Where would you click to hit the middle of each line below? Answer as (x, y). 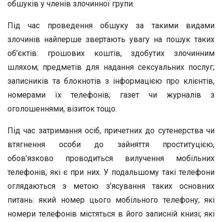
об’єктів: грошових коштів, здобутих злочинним (111, 53)
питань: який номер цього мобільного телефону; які (111, 200)
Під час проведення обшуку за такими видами (111, 26)
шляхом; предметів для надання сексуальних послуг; (111, 67)
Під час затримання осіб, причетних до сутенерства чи (111, 131)
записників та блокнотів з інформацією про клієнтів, (111, 81)
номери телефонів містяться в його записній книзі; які (111, 214)
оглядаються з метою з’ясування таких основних (111, 186)
